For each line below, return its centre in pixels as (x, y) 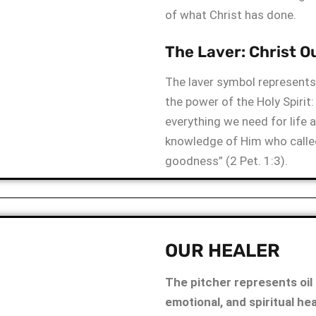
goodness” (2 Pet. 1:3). (226, 161)
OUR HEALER (223, 251)
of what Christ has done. (231, 14)
